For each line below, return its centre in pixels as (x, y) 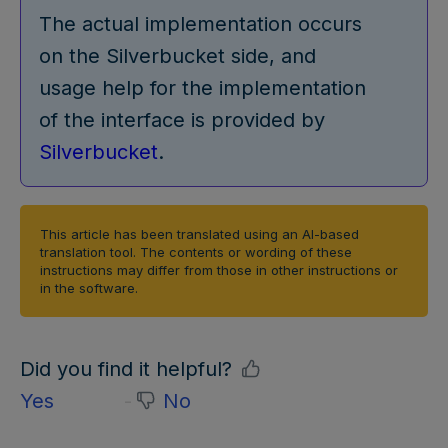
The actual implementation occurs (200, 23)
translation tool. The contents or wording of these (196, 251)
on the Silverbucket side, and (177, 55)
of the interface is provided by (182, 119)
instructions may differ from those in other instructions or (219, 269)
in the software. (89, 287)
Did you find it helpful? (126, 368)
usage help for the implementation (202, 87)
